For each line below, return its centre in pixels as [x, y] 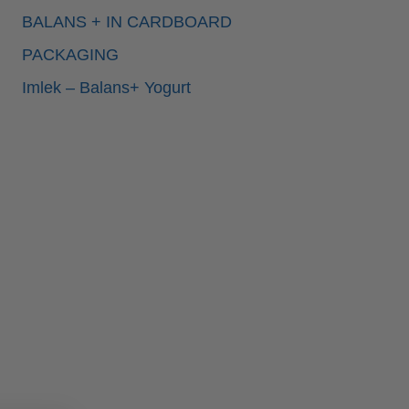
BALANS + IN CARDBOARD [127, 22]
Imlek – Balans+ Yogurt [106, 88]
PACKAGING [70, 55]
